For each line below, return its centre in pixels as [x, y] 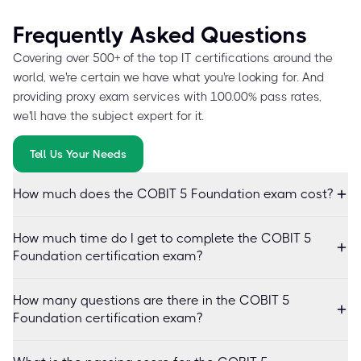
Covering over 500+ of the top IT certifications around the [173, 58]
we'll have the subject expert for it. [108, 116]
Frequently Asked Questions [160, 35]
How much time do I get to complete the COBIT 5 [162, 238]
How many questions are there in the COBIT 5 [151, 300]
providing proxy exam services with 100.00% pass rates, [167, 96]
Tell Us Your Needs [78, 154]
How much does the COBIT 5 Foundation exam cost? [173, 193]
